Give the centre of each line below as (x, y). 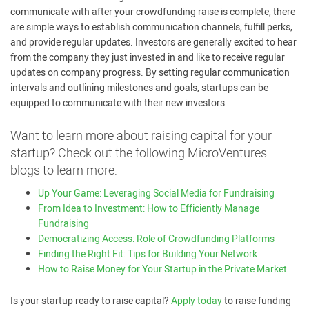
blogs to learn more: (64, 171)
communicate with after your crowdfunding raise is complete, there (153, 12)
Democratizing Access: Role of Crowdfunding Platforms (156, 239)
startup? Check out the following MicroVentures (139, 153)
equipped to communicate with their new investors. (119, 103)
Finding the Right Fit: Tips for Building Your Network (148, 254)
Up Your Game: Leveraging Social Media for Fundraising (156, 193)
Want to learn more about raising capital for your (141, 136)
